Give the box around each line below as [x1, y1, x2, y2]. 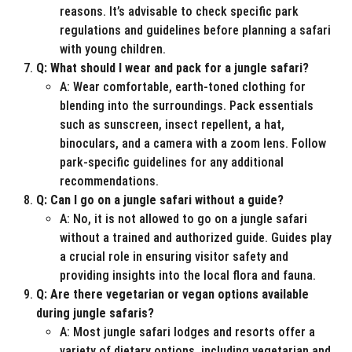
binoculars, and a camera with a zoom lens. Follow [60, 136, 326, 152]
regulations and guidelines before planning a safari [60, 23, 331, 38]
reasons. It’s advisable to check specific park [60, 4, 299, 20]
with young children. [60, 42, 166, 57]
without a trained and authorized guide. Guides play [60, 230, 332, 246]
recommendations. [60, 174, 159, 189]
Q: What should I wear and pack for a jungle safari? [36, 60, 309, 76]
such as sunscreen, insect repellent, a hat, [60, 117, 284, 133]
